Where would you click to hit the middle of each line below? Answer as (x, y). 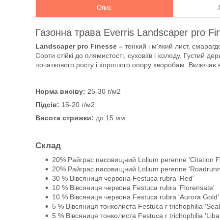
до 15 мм (110, 118)
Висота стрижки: (65, 118)
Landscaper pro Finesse (76, 46)
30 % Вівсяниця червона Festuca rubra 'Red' (123, 178)
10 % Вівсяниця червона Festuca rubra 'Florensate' (133, 188)
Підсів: (47, 105)
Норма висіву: (60, 91)
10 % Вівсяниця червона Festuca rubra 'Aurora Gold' (136, 197)
